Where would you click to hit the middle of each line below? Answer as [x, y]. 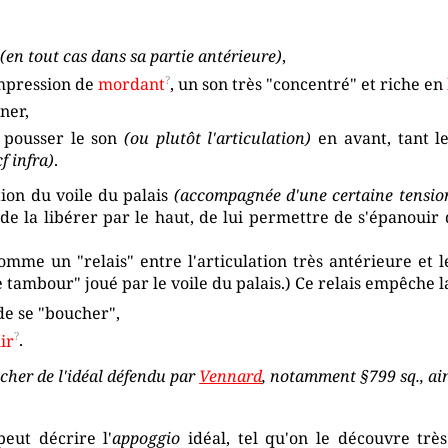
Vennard [231, 375]
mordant [132, 84]
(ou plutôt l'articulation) [217, 137]
